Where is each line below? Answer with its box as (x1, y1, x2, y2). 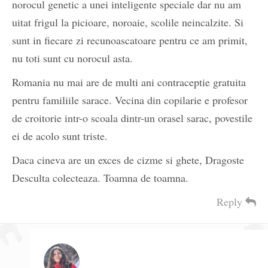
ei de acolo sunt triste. (12, 129, 108, 144)
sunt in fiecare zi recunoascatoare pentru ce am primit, (12, 33, 248, 48)
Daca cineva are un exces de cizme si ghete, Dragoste (12, 153, 244, 167)
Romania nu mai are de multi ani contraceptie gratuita (12, 75, 246, 90)
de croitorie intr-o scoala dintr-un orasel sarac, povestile (12, 111, 252, 126)
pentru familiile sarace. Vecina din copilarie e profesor (12, 93, 248, 108)
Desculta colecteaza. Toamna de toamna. (12, 170, 188, 185)
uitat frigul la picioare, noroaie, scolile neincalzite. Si (12, 15, 243, 30)
